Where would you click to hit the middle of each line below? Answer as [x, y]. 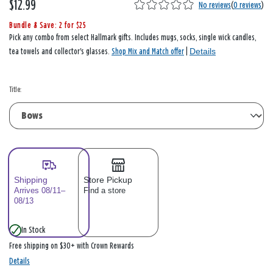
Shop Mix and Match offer [148, 52]
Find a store [105, 191]
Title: [15, 90]
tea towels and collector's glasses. [60, 52]
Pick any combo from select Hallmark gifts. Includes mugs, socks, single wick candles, [133, 38]
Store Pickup [108, 180]
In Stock [33, 230]
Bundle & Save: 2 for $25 [48, 26]
